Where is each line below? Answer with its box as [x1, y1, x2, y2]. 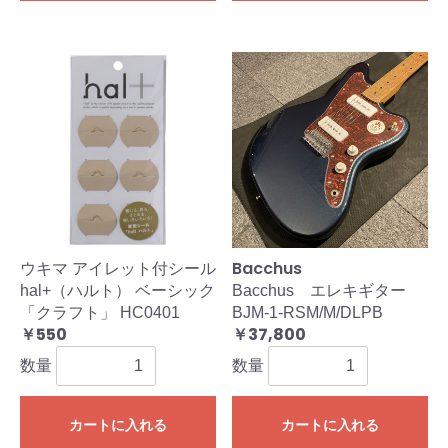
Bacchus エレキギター [232, 282, 422, 300]
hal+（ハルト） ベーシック [20, 282, 215, 300]
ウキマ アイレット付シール [20, 260, 216, 278]
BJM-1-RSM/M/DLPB [232, 304, 383, 322]
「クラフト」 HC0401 [20, 304, 180, 322]
